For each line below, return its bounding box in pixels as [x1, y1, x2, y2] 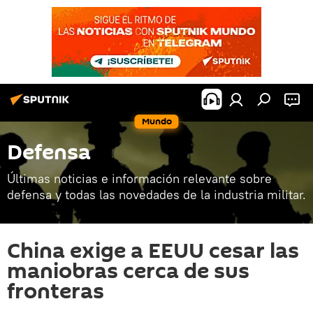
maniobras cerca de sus [7, 256, 249, 286]
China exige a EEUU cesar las [7, 236, 299, 266]
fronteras [7, 277, 104, 307]
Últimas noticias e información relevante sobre [7, 170, 272, 187]
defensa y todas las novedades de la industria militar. [7, 187, 306, 203]
